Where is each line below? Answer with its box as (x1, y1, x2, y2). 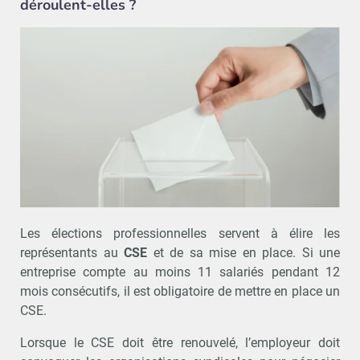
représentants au (20, 244, 124, 260)
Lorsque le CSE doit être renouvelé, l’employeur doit (20, 334, 340, 350)
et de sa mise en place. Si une (147, 244, 340, 260)
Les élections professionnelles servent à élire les (20, 225, 340, 241)
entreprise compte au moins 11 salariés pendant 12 (20, 264, 340, 280)
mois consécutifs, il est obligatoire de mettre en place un (20, 283, 340, 299)
